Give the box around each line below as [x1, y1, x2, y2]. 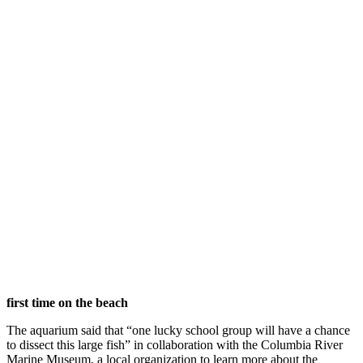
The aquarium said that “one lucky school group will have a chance [6, 322, 350, 337]
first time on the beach [6, 295, 128, 310]
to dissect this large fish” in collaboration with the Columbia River [6, 337, 343, 352]
